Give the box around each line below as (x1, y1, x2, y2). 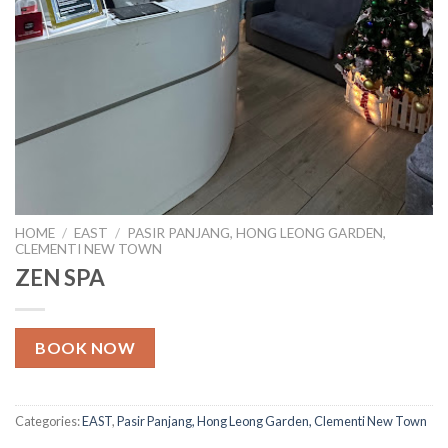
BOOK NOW (35, 337, 136, 357)
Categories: (15, 412, 82, 429)
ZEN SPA (15, 264, 105, 292)
